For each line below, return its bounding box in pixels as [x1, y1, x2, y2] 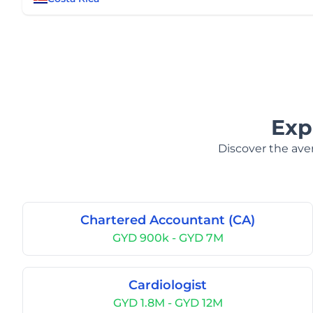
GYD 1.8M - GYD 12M [112, 296, 223, 310]
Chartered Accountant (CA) [80, 212, 255, 228]
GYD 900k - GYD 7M [112, 231, 224, 245]
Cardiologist [129, 277, 207, 293]
